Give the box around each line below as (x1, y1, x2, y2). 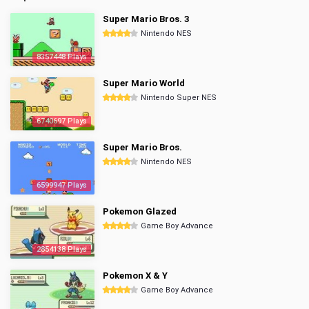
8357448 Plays (37, 52, 87, 61)
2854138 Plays (37, 245, 87, 254)
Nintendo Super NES (141, 93, 217, 102)
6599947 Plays (37, 181, 87, 190)
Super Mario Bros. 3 (103, 14, 189, 24)
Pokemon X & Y (103, 270, 168, 281)
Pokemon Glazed (103, 206, 177, 217)
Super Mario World (103, 78, 185, 88)
